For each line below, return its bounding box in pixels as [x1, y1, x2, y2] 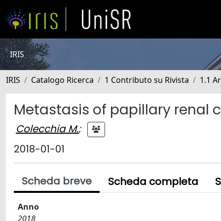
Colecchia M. [16, 121, 78, 136]
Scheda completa [108, 175, 198, 188]
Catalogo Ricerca [31, 74, 94, 85]
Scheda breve [22, 174, 92, 188]
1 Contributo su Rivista [105, 74, 189, 85]
